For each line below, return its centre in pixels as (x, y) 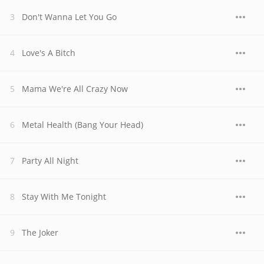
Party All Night (50, 161)
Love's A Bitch (49, 53)
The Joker (40, 232)
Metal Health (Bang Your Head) (82, 125)
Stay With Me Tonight (64, 197)
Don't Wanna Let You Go (69, 17)
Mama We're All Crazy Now (75, 89)
